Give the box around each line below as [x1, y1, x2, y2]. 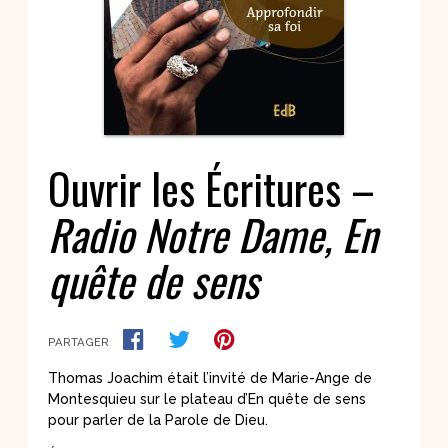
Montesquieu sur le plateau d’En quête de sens [48, 390, 366, 407]
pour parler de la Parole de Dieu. [48, 411, 268, 428]
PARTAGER [48, 334, 109, 349]
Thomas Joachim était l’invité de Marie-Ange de [48, 369, 372, 386]
